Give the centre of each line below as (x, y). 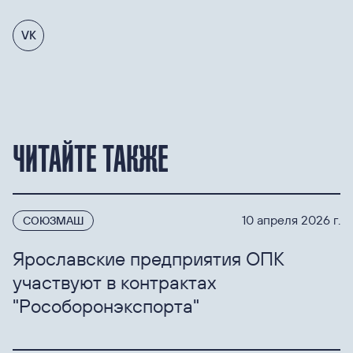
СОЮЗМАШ (53, 221)
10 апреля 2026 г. (291, 220)
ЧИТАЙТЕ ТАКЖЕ (90, 158)
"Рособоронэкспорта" (106, 306)
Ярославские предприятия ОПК (148, 258)
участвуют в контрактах (115, 282)
